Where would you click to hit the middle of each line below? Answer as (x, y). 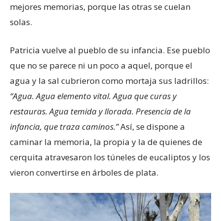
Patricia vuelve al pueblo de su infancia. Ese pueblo (110, 50)
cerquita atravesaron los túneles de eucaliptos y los (110, 157)
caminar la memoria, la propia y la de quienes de (106, 142)
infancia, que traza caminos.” (64, 126)
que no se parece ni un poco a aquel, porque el (101, 65)
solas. (21, 22)
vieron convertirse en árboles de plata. (84, 172)
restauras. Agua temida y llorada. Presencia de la (100, 111)
